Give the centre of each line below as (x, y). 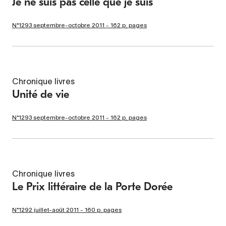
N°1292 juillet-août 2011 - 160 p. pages (67, 209)
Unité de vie (41, 94)
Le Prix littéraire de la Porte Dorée (92, 186)
